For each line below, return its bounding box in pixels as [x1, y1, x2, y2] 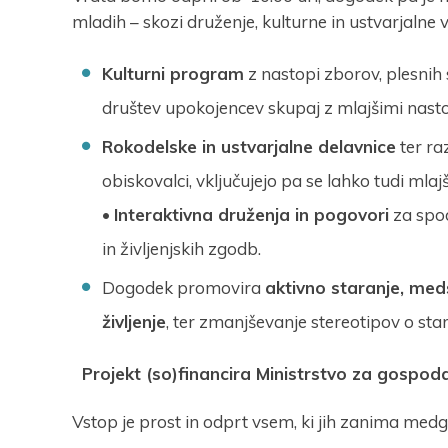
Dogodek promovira [102, 277, 265, 299]
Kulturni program [102, 63, 244, 85]
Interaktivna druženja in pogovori [114, 204, 389, 226]
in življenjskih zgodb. [102, 238, 261, 260]
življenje [102, 311, 166, 333]
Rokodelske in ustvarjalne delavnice [102, 136, 396, 158]
